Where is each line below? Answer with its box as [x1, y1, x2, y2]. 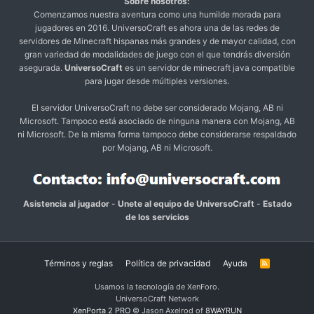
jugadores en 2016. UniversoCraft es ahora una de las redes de [34, 22, 280, 33]
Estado [262, 198, 292, 209]
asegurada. [19, 62, 64, 73]
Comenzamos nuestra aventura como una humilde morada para [33, 8, 281, 20]
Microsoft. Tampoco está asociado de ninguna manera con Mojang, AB [19, 115, 295, 126]
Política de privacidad [125, 257, 211, 268]
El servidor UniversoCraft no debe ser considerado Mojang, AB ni [31, 102, 283, 113]
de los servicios [125, 211, 189, 222]
